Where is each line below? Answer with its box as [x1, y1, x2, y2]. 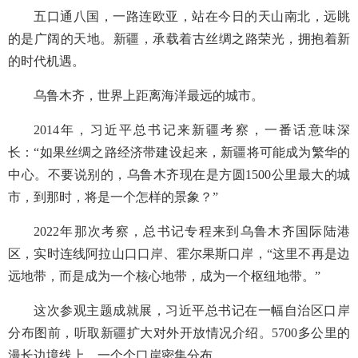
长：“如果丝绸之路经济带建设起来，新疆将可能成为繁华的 [8, 145, 350, 159]
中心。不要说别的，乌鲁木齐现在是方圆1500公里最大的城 [8, 168, 350, 181]
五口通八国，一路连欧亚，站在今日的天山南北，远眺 [34, 10, 350, 23]
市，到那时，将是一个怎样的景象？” [8, 190, 218, 204]
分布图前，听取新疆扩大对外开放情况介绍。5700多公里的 [8, 326, 350, 340]
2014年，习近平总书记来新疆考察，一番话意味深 [34, 123, 350, 137]
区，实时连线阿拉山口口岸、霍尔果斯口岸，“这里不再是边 [8, 247, 350, 261]
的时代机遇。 [8, 54, 85, 68]
